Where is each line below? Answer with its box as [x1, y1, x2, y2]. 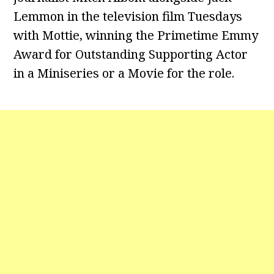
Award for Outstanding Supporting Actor [13, 46, 248, 63]
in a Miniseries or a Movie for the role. [13, 65, 235, 82]
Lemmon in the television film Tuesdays [13, 8, 243, 25]
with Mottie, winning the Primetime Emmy [13, 27, 259, 44]
